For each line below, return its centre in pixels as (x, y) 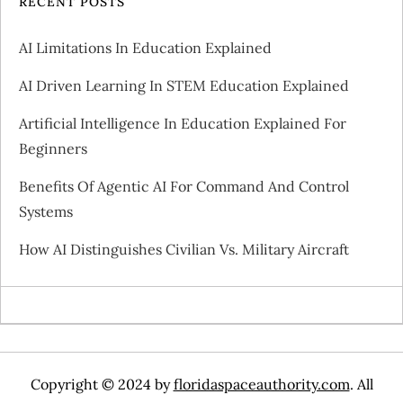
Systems (46, 211)
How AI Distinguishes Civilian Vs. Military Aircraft (184, 249)
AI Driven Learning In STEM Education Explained (184, 85)
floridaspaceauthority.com (261, 384)
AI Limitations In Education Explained (145, 47)
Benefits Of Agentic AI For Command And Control (184, 186)
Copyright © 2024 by (102, 384)
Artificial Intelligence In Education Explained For (183, 123)
